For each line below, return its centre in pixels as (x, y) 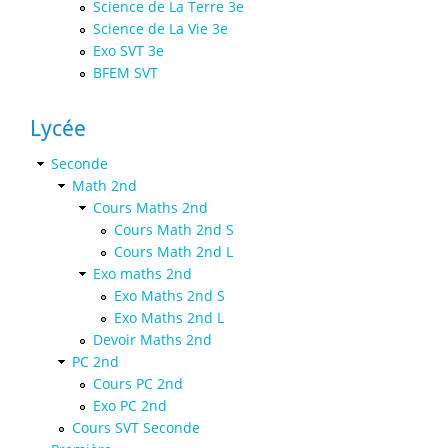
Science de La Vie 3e (160, 28)
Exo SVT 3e (128, 50)
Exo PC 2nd (130, 405)
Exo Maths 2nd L (169, 317)
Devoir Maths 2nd (152, 339)
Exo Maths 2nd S (169, 295)
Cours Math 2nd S (174, 229)
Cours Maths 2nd (150, 207)
